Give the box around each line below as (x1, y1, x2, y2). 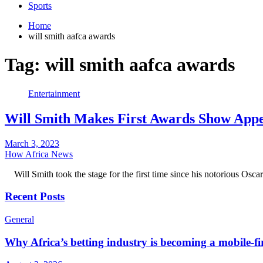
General (5, 214, 34, 224)
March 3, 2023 (5, 138, 59, 149)
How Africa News (5, 149, 73, 159)
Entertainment (28, 88, 80, 99)
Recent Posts (5, 190, 65, 203)
